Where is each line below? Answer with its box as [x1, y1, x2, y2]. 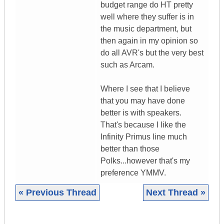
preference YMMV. [100, 168, 166, 177]
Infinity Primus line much [100, 132, 187, 141]
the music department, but [100, 24, 191, 33]
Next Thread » [146, 187, 205, 198]
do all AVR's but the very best [100, 48, 203, 57]
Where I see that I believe [100, 84, 190, 93]
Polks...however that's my [100, 156, 190, 165]
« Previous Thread [18, 187, 96, 198]
